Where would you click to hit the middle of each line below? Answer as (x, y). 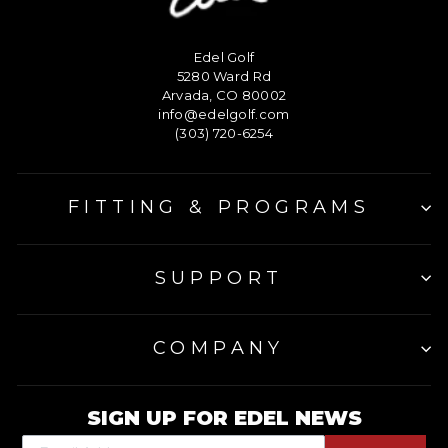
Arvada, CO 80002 (224, 95)
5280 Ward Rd (224, 76)
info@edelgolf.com (224, 114)
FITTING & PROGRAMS (219, 207)
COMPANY (219, 348)
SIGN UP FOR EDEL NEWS (224, 417)
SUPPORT (219, 277)
